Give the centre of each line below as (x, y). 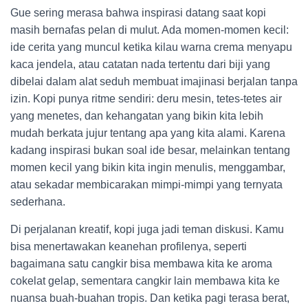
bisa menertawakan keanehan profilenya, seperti (129, 246)
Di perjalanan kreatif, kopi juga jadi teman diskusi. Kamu (147, 229)
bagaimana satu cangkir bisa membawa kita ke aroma (141, 264)
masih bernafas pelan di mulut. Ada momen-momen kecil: (150, 30)
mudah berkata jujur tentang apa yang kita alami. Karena (148, 133)
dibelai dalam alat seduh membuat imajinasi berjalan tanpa (154, 81)
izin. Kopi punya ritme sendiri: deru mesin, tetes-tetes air (146, 99)
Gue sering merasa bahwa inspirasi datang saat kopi (138, 13)
